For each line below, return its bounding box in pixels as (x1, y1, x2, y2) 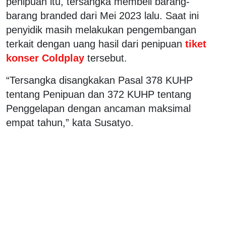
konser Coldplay (6, 52, 87, 64)
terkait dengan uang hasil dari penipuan (6, 38, 182, 49)
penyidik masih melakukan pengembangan (6, 24, 196, 35)
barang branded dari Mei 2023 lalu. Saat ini (6, 10, 199, 21)
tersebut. (87, 52, 127, 64)
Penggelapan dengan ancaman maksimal (6, 102, 191, 114)
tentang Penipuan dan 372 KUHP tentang (6, 88, 191, 100)
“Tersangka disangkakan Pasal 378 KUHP (6, 74, 193, 86)
